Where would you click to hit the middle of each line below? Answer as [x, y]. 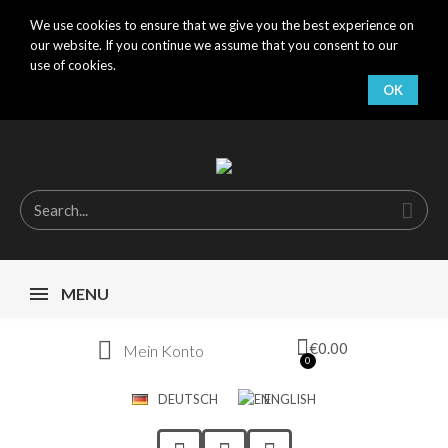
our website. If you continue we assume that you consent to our [214, 45]
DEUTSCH [188, 399]
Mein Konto [163, 350]
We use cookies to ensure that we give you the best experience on [222, 25]
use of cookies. [73, 65]
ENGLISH [290, 399]
